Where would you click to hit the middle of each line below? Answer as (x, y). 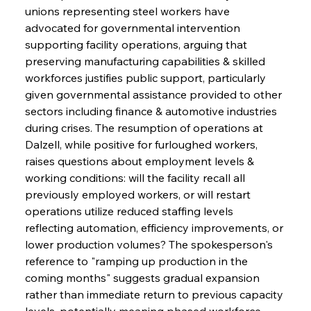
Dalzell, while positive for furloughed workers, (142, 144)
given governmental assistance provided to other (154, 94)
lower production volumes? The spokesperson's (150, 244)
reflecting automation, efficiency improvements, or (155, 227)
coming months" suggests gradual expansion (143, 277)
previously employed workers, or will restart (139, 194)
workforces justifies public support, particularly (146, 77)
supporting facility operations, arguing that (137, 44)
